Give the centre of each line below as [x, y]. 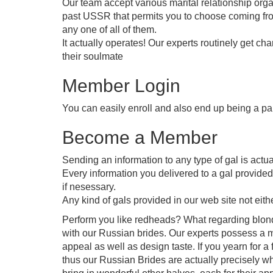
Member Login [121, 86]
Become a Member [140, 137]
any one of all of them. [109, 30]
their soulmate [93, 56]
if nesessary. [89, 187]
